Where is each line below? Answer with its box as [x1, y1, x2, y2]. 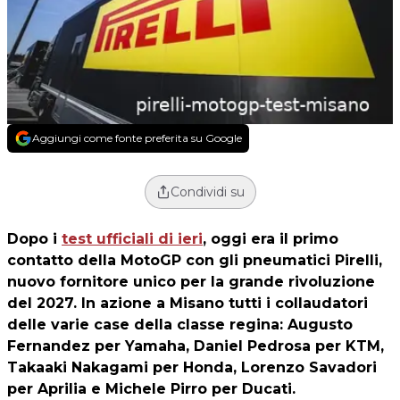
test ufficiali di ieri [62, 230, 203, 247]
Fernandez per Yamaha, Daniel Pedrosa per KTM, [7, 337, 384, 354]
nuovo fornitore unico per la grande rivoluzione [7, 273, 375, 290]
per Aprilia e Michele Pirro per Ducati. [7, 380, 296, 397]
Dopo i [7, 230, 62, 247]
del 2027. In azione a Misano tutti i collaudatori [7, 295, 368, 312]
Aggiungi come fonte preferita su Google [32, 131, 242, 145]
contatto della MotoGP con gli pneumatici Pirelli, [7, 252, 382, 269]
